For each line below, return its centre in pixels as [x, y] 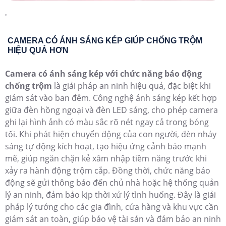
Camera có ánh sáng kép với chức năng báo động [103, 73]
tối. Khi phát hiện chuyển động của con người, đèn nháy [111, 134]
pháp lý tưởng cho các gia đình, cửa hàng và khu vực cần [112, 207]
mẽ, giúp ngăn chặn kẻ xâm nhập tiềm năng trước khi [106, 158]
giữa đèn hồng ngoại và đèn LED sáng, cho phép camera [111, 110]
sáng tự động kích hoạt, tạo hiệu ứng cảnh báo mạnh [106, 146]
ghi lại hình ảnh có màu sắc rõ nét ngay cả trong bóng [107, 122]
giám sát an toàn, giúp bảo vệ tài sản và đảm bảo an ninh [113, 219]
